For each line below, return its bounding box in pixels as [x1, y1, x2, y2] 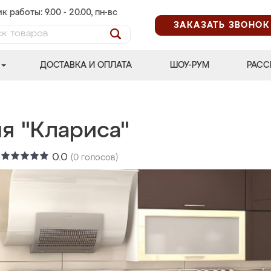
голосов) [79, 154, 118, 162]
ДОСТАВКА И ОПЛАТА [40, 61, 132, 70]
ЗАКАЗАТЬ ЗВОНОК [174, 21, 270, 30]
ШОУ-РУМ [169, 61, 209, 70]
